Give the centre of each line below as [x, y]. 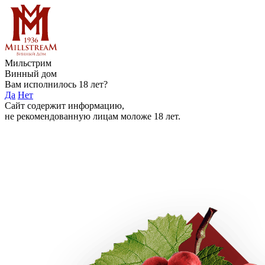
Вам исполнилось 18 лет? [56, 84]
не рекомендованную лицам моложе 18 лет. [93, 116]
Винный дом [31, 74]
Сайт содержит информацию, [64, 106]
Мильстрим [28, 63]
